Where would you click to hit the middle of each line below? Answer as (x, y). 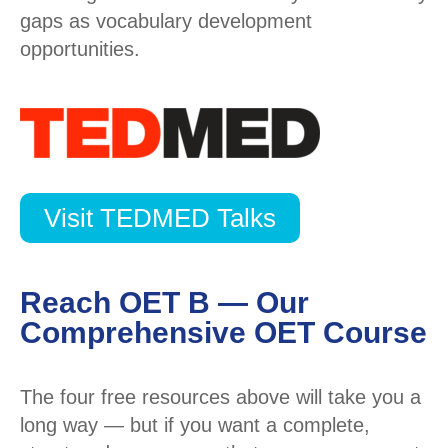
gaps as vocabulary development (166, 21)
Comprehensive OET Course (223, 333)
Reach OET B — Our (164, 303)
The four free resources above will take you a (220, 397)
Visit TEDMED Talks (160, 218)
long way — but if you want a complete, (195, 425)
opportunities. (80, 49)
